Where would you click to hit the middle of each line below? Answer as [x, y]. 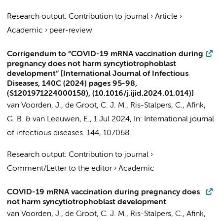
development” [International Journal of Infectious [98, 74]
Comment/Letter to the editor [59, 169]
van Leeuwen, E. [61, 119]
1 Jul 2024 [112, 119]
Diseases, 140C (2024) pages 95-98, [72, 84]
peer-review [71, 31]
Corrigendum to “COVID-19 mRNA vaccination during [105, 54]
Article [166, 17]
